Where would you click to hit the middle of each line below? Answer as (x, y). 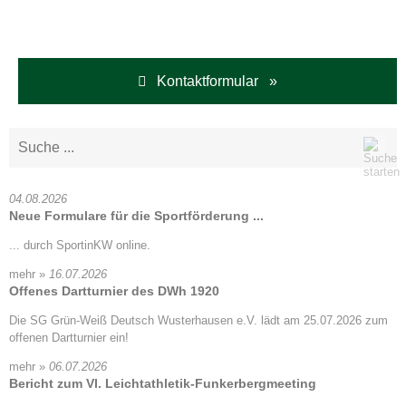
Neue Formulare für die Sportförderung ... (136, 215)
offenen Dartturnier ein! (69, 337)
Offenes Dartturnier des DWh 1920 (114, 290)
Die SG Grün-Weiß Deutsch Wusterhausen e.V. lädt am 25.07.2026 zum (198, 320)
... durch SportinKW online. (80, 245)
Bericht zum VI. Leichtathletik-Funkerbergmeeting (163, 383)
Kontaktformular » (212, 81)
